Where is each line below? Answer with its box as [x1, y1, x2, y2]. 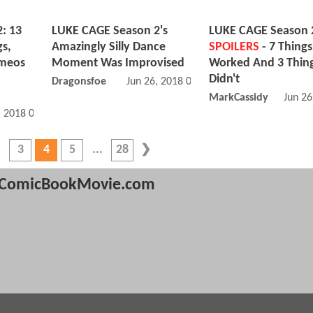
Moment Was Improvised [52, 57, 184, 71]
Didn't [209, 73, 240, 87]
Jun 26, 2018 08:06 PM [126, 76, 229, 88]
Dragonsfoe [52, 76, 106, 88]
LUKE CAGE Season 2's [52, 24, 168, 38]
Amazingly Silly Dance [52, 41, 166, 54]
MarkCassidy [209, 92, 268, 104]
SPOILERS [209, 41, 259, 54]
